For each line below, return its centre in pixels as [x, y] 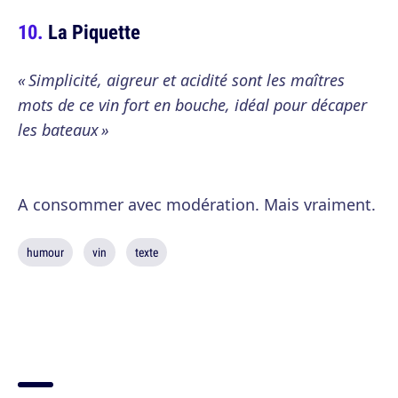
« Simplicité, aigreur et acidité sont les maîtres [181, 80]
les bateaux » [64, 130]
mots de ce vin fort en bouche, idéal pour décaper [192, 105]
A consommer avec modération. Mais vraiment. [197, 204]
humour [45, 252]
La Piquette [94, 32]
